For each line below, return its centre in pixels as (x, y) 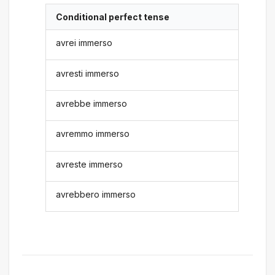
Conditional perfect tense (113, 17)
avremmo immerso (93, 134)
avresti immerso (88, 73)
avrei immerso (84, 43)
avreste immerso (90, 164)
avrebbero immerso (96, 195)
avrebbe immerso (92, 103)
